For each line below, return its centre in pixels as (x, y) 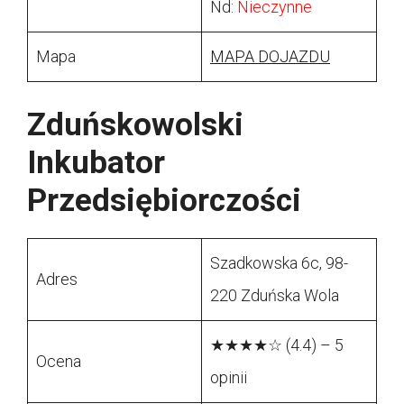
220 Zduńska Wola (275, 296)
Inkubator (96, 163)
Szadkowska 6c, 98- (279, 263)
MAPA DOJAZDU (270, 57)
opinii (229, 378)
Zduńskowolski (135, 125)
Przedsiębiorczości (164, 201)
